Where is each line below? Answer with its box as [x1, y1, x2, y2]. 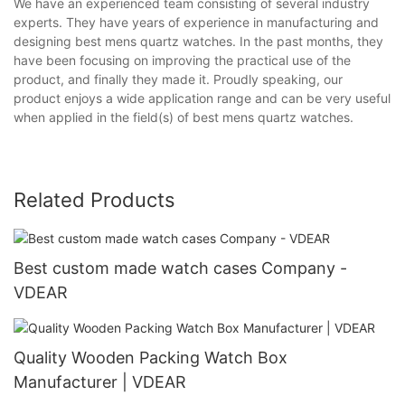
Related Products [14, 188, 175, 212]
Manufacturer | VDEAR [14, 372, 186, 392]
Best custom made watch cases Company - [14, 259, 347, 278]
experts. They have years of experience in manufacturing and [14, 14, 379, 31]
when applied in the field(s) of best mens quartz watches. [14, 109, 353, 126]
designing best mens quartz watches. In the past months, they [14, 33, 383, 50]
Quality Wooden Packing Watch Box [14, 348, 287, 368]
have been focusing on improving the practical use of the [14, 52, 351, 69]
